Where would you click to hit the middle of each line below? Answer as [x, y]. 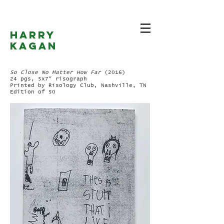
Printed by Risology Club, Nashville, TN [78, 85]
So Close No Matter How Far [57, 72]
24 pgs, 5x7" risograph [48, 79]
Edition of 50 [33, 92]
